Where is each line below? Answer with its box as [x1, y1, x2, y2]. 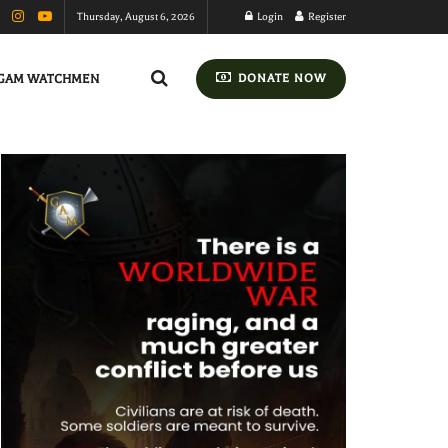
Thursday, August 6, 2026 [77, 10, 195, 23]
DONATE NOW [234, 72, 326, 85]
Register [306, 10, 346, 23]
